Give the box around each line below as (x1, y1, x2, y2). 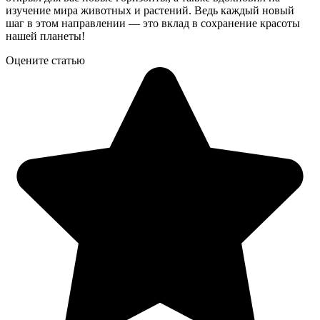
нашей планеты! (6, 30, 85, 43)
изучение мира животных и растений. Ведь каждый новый (6, 4, 294, 17)
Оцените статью (6, 54, 85, 67)
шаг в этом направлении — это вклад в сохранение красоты (6, 17, 300, 30)
